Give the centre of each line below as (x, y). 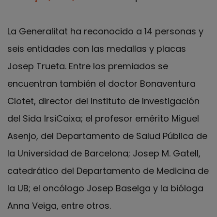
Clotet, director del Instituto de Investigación (103, 101)
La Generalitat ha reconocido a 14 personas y (105, 31)
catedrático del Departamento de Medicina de (108, 170)
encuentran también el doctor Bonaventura (101, 83)
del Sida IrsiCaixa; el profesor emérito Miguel (103, 118)
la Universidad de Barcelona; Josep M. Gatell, (104, 153)
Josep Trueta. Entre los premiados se (88, 66)
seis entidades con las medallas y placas (97, 48)
